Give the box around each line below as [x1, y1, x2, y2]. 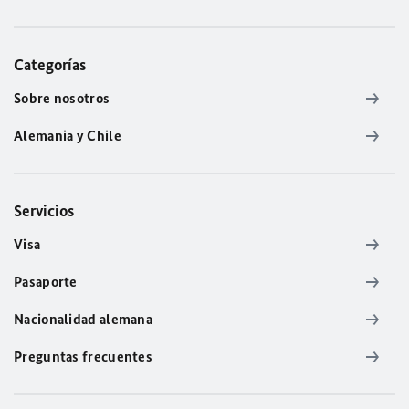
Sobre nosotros [14, 89, 110, 107]
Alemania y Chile [14, 127, 121, 144]
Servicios [14, 201, 74, 221]
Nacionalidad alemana [14, 310, 152, 328]
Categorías [14, 55, 86, 75]
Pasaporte [14, 273, 78, 290]
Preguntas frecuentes [14, 348, 152, 365]
